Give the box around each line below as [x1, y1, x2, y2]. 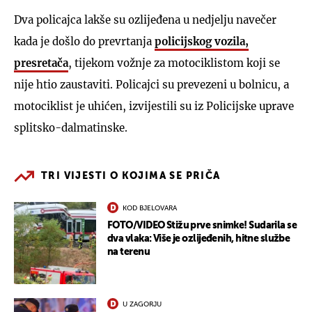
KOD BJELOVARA [123, 204, 177, 212]
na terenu [107, 247, 150, 257]
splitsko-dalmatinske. [14, 120, 127, 134]
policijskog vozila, [155, 34, 249, 48]
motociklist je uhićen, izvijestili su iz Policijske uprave [14, 99, 294, 113]
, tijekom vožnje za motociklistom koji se [68, 56, 280, 70]
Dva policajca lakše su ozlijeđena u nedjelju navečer [14, 13, 276, 26]
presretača [14, 56, 68, 70]
